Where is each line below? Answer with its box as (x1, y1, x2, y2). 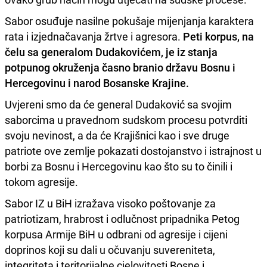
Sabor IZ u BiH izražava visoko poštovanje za (5, 195, 216, 210)
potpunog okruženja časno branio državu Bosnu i (5, 60, 235, 74)
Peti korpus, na (183, 29, 254, 44)
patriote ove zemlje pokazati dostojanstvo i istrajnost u (5, 143, 262, 158)
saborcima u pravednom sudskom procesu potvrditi (5, 112, 247, 127)
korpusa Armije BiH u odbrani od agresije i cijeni (5, 226, 228, 241)
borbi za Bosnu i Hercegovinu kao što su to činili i (5, 159, 232, 173)
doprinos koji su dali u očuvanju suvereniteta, (5, 242, 215, 257)
